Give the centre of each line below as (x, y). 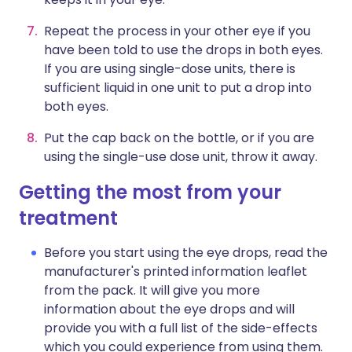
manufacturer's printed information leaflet (176, 271)
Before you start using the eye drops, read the (186, 253)
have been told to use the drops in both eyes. (183, 50)
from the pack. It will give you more (152, 290)
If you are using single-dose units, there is (170, 69)
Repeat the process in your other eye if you (177, 31)
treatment (68, 218)
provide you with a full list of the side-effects (181, 328)
